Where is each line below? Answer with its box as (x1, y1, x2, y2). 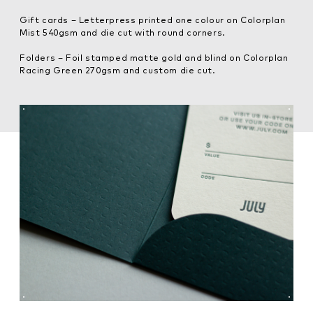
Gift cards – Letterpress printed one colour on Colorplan (20, 14, 286, 25)
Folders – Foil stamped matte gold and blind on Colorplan (20, 52, 289, 63)
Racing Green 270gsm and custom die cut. (20, 64, 216, 75)
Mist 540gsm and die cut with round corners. (20, 27, 226, 38)
